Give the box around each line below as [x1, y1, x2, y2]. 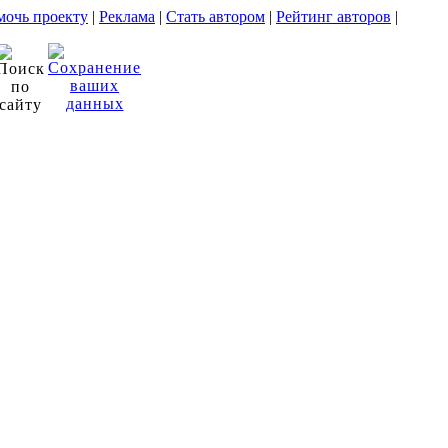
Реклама [99, 8, 155, 25]
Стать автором [166, 8, 265, 25]
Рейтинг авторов [276, 8, 391, 25]
